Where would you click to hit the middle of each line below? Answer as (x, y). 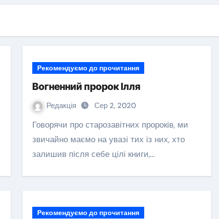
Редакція (62, 106)
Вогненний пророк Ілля (86, 87)
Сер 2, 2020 (115, 106)
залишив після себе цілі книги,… (94, 154)
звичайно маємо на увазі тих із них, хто (109, 139)
